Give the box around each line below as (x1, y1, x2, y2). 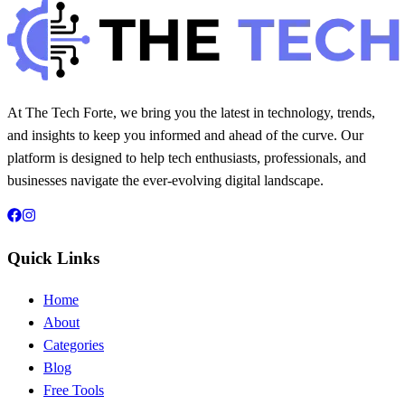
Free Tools (43, 382, 104, 399)
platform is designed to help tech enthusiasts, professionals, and (7, 149, 366, 165)
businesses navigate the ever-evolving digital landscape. (7, 172, 324, 188)
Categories (43, 337, 104, 353)
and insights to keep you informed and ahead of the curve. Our (7, 127, 363, 143)
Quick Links (7, 249, 99, 268)
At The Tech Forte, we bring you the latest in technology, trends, (7, 104, 375, 120)
